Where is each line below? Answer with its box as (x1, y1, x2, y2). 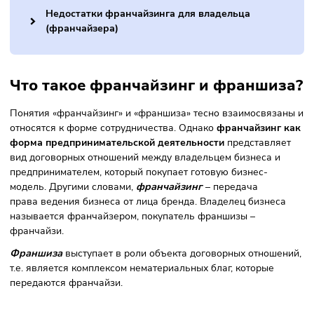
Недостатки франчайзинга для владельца (50, 111, 278, 128)
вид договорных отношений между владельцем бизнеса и (11, 271, 312, 287)
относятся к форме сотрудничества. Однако (11, 238, 241, 255)
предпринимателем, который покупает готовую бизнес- (11, 287, 298, 304)
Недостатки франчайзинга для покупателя (50, 32, 282, 48)
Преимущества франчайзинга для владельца (49, 71, 295, 88)
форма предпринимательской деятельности (11, 255, 250, 271)
